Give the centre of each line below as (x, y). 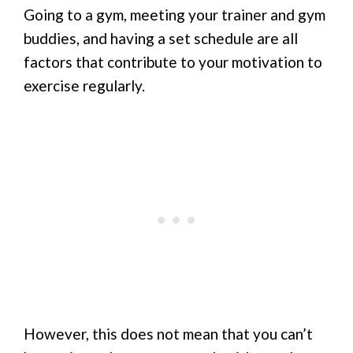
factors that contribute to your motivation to (173, 62)
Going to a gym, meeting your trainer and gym (175, 15)
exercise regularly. (84, 86)
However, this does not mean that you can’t (168, 333)
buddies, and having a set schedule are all (161, 39)
